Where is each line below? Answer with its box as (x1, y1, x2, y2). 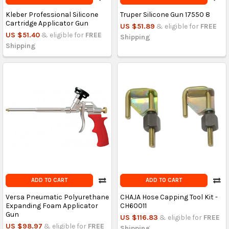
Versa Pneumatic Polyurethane (5, 192, 109, 201)
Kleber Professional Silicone (5, 10, 98, 19)
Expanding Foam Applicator (5, 201, 98, 210)
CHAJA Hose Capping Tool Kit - (120, 192, 218, 201)
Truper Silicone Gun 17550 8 (120, 10, 210, 19)
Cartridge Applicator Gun (5, 18, 88, 28)
